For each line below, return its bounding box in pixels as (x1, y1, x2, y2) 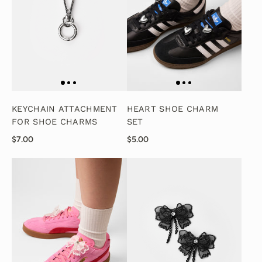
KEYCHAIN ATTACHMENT (12, 104, 118, 115)
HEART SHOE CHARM (126, 104, 219, 115)
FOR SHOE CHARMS (12, 117, 98, 127)
